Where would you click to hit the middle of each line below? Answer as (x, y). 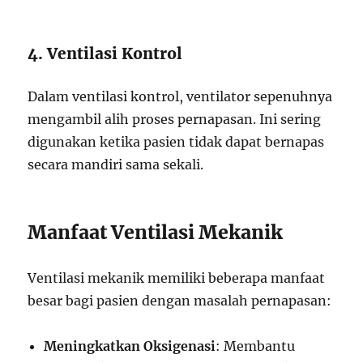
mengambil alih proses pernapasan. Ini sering (175, 119)
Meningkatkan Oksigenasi (130, 346)
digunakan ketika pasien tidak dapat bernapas (176, 142)
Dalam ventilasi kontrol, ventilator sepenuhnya (180, 96)
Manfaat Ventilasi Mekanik (156, 232)
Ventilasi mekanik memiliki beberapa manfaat (177, 278)
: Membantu (256, 346)
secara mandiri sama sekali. (116, 164)
